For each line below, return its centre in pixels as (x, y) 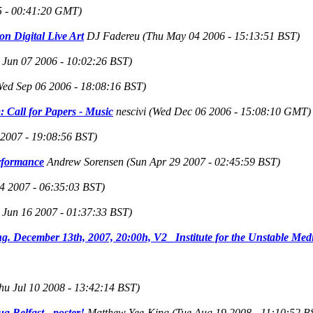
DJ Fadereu (113, 36)
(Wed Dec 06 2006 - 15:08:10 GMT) (230, 111)
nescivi (131, 111)
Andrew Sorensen (85, 161)
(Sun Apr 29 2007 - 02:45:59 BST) (203, 161)
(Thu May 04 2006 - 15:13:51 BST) (221, 36)
